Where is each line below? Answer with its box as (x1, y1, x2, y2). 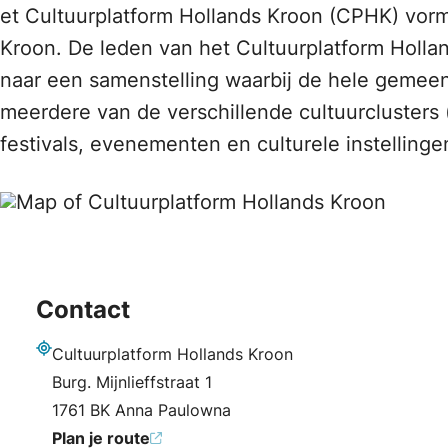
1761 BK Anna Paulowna (52, 400, 231, 420)
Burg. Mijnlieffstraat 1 (52, 372, 212, 392)
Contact (36, 295, 130, 324)
